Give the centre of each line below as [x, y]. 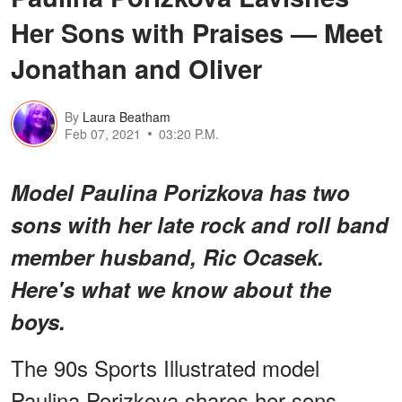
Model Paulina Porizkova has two [180, 192]
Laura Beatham [127, 117]
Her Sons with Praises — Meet [197, 32]
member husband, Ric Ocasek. [167, 256]
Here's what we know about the [171, 288]
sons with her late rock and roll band [200, 224]
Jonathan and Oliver [136, 68]
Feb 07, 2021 [103, 134]
